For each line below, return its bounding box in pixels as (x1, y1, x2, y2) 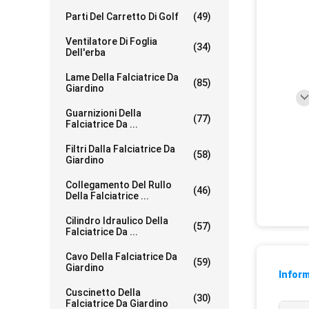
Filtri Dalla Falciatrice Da (66, 143, 175, 154)
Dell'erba (66, 47, 106, 58)
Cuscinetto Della (66, 287, 141, 298)
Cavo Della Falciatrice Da (66, 251, 177, 262)
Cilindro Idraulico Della (66, 215, 168, 226)
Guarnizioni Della (66, 108, 141, 119)
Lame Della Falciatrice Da (66, 72, 179, 83)
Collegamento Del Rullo (66, 179, 172, 190)
